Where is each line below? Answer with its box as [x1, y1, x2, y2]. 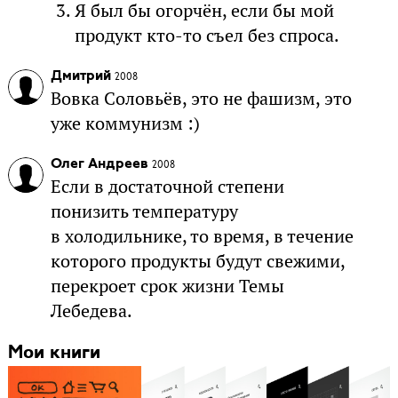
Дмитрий [50, 68, 111, 84]
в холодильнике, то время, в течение [50, 224, 354, 248]
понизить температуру [50, 199, 238, 223]
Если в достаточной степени [50, 174, 284, 198]
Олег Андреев [50, 156, 148, 171]
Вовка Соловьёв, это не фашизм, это [50, 86, 352, 110]
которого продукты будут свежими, [50, 249, 345, 273]
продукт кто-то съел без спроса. [75, 23, 340, 47]
